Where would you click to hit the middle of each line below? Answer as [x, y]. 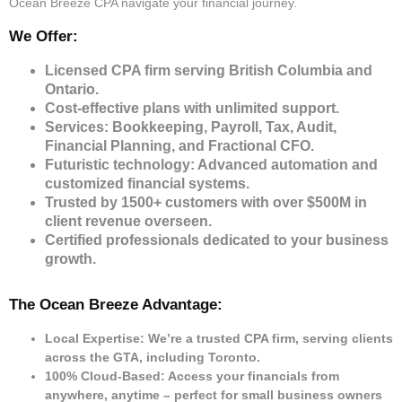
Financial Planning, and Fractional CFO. [179, 145]
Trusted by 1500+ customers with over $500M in [206, 202]
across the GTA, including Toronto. [153, 357]
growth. [70, 258]
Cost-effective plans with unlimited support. [192, 108]
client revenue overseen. [128, 221]
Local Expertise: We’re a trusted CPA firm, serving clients [219, 338]
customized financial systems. [147, 183]
